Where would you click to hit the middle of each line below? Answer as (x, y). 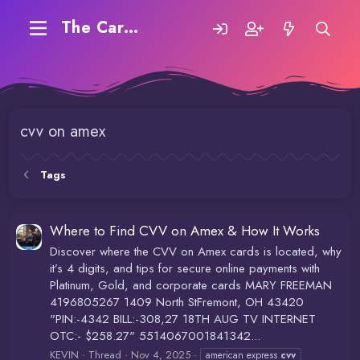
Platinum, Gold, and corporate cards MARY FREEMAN (191, 286)
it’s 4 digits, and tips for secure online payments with (185, 269)
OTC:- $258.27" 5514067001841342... (155, 336)
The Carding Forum (131, 28)
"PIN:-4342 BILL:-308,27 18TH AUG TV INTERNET (183, 319)
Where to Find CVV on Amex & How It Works (185, 231)
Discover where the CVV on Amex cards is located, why (196, 252)
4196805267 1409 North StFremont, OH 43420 (177, 303)
